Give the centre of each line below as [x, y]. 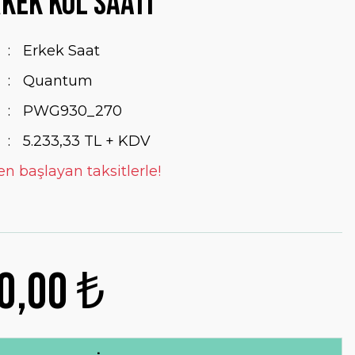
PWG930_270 [72, 111]
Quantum [57, 81]
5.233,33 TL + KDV [86, 141]
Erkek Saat [61, 51]
